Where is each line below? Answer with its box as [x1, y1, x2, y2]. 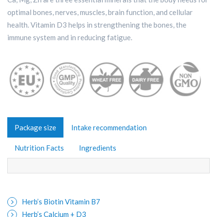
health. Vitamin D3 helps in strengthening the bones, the [7, 20, 186, 30]
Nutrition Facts [15, 143, 64, 152]
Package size [15, 123, 56, 132]
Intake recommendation [71, 123, 147, 132]
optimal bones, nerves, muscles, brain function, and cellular [7, 8, 193, 17]
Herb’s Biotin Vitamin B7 [22, 197, 100, 206]
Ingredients [79, 143, 116, 152]
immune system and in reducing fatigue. [7, 33, 132, 42]
